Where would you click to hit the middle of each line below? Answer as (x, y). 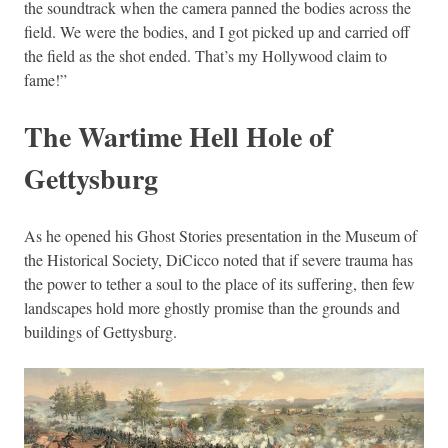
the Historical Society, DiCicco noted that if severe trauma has (218, 259)
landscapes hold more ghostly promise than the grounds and (212, 307)
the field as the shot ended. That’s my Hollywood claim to (205, 55)
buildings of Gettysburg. (100, 331)
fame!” (45, 79)
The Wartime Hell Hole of (178, 136)
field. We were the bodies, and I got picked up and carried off (217, 31)
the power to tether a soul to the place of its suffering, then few (219, 283)
